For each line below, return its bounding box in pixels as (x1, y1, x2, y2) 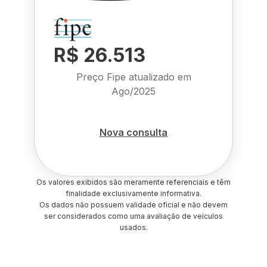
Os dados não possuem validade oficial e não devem (39, 200, 228, 209)
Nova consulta (100, 126, 167, 138)
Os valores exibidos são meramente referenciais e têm (36, 178, 231, 187)
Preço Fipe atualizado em (76, 71, 191, 83)
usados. (119, 223, 148, 232)
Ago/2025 (111, 85, 156, 97)
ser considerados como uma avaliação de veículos (44, 212, 223, 221)
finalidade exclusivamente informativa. (66, 189, 201, 198)
